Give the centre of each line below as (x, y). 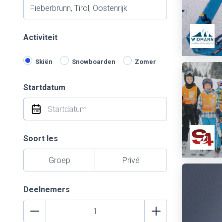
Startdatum (44, 88)
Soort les (41, 139)
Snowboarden (94, 62)
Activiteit (40, 38)
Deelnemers (47, 190)
